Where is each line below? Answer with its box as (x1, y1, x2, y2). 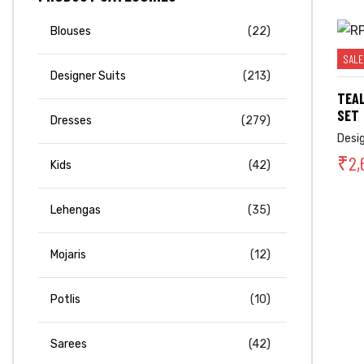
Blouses (50, 24, 91, 39)
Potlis (50, 292, 80, 307)
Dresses (50, 114, 92, 128)
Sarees (50, 337, 87, 352)
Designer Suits (50, 69, 126, 84)
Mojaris (50, 248, 86, 262)
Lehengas (50, 203, 101, 218)
